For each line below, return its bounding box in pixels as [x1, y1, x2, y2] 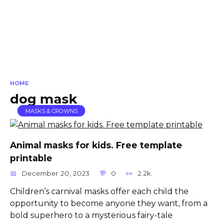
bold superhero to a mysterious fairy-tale [10, 210, 173, 220]
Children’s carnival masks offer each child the [10, 186, 189, 196]
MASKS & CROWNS [25, 107, 78, 114]
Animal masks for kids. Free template [10, 139, 182, 150]
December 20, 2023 [21, 169, 90, 177]
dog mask [10, 91, 77, 107]
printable [10, 152, 52, 163]
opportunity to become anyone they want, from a [10, 198, 208, 208]
